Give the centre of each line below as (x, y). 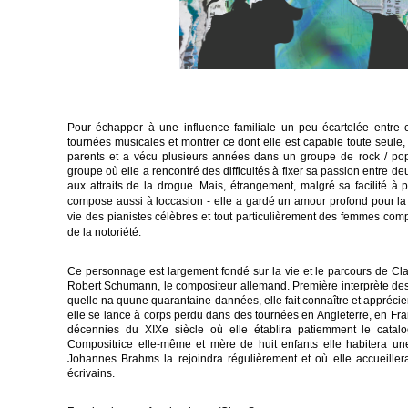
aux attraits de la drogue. (134, 186)
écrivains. (92, 373)
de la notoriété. (106, 232)
